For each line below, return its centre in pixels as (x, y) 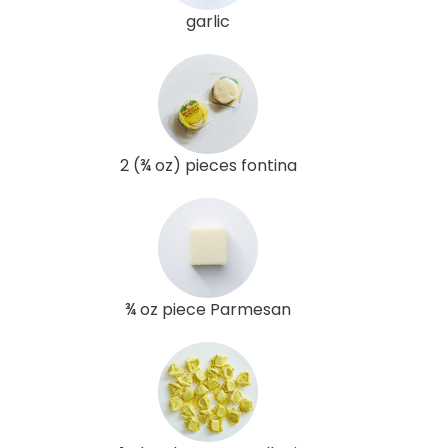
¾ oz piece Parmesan (208, 309)
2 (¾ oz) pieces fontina (208, 165)
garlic (208, 21)
